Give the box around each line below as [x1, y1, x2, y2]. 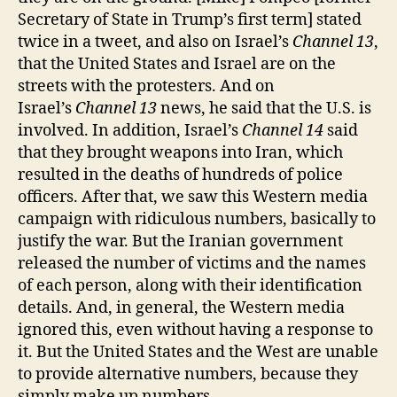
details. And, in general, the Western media [18, 297, 345, 318]
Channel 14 [242, 120, 327, 141]
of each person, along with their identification [18, 275, 362, 296]
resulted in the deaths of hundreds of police [18, 164, 343, 185]
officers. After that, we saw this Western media [18, 186, 368, 207]
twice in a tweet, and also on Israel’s [18, 31, 292, 52]
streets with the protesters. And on [18, 75, 275, 97]
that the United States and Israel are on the [18, 53, 336, 74]
